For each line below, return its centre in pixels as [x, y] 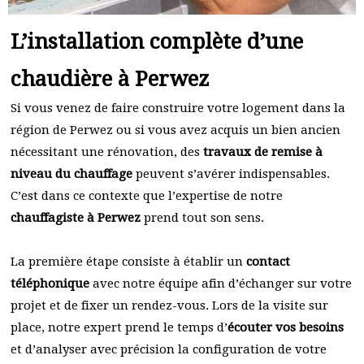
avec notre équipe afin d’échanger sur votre [221, 284]
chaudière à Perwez [110, 79]
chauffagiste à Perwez [76, 218]
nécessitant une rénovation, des [107, 152]
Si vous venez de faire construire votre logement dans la [178, 108]
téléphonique [50, 284]
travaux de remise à [263, 152]
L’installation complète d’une [157, 41]
